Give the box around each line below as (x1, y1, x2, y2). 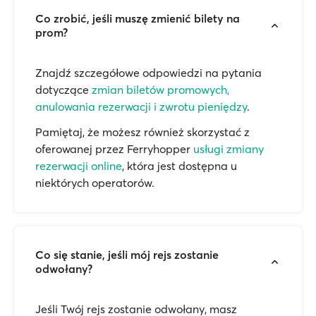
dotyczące (35, 83, 92, 97)
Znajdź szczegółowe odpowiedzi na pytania (35, 66, 262, 80)
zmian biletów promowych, (92, 83, 229, 97)
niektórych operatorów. (35, 176, 154, 190)
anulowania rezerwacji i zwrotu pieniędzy (35, 99, 247, 114)
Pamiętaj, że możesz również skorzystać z (35, 125, 250, 139)
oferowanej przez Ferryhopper (35, 142, 193, 156)
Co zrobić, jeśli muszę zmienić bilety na (35, 11, 240, 25)
